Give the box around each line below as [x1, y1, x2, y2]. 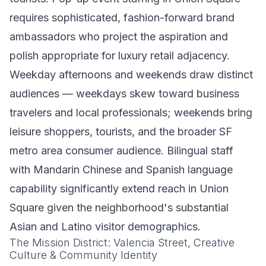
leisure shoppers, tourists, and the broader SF [9, 125, 232, 138]
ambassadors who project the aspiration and [9, 30, 228, 43]
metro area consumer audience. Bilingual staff [9, 144, 233, 157]
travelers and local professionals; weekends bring [9, 106, 252, 119]
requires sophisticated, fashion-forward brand [9, 11, 235, 24]
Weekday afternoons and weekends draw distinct [9, 68, 253, 81]
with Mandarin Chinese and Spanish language [9, 163, 233, 176]
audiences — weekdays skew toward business [9, 87, 239, 100]
